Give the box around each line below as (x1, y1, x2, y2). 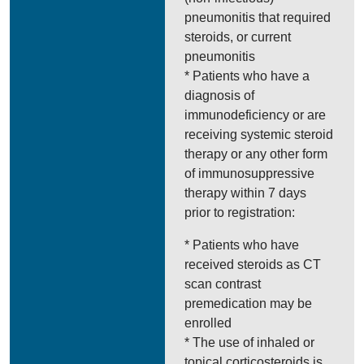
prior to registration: (184, 206, 296, 219)
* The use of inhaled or (184, 336, 315, 349)
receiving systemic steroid (184, 128, 334, 141)
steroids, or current (184, 30, 292, 44)
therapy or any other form (184, 147, 328, 161)
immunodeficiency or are (184, 108, 327, 122)
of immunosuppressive (184, 167, 315, 180)
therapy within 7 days (184, 186, 307, 200)
